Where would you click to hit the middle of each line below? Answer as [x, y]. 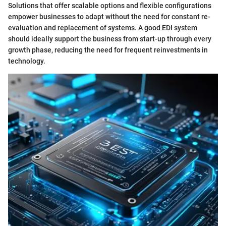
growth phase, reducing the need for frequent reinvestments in [108, 50]
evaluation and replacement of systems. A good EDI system [103, 28]
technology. [27, 61]
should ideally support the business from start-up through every [110, 39]
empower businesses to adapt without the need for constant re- [109, 17]
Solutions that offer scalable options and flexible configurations [110, 6]
